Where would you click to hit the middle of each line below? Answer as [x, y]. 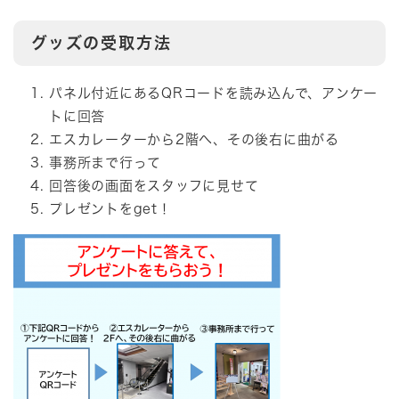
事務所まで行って [105, 163]
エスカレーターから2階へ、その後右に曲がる [194, 140]
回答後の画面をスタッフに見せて [154, 186]
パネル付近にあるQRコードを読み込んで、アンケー [213, 94]
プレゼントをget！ [110, 209]
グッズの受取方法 [102, 43]
